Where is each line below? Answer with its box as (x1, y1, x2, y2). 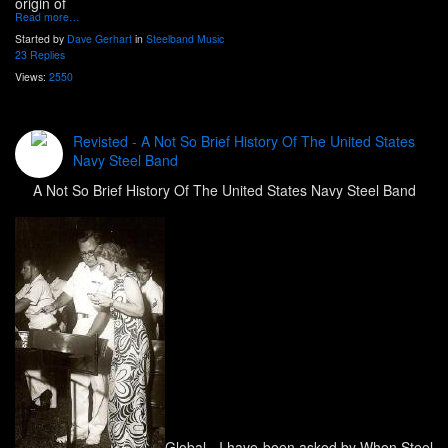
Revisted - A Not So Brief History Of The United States (73, 131, 415, 152)
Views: (15, 69, 49, 85)
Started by (15, 31, 67, 47)
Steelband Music (146, 31, 224, 47)
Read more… (15, 9, 80, 25)
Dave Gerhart (67, 31, 132, 47)
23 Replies (15, 47, 65, 63)
